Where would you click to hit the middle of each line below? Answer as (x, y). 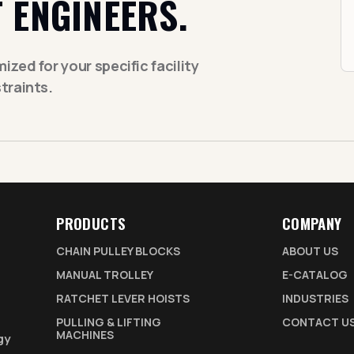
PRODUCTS (91, 223)
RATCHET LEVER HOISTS (123, 298)
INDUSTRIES (315, 298)
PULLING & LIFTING (109, 322)
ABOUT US (310, 251)
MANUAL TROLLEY (105, 275)
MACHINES (85, 335)
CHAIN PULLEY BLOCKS (119, 251)
